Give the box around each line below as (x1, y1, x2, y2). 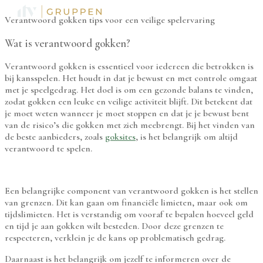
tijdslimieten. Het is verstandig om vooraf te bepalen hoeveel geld (5, 208, 254, 221)
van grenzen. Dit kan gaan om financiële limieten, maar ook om (5, 197, 248, 209)
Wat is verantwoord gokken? (5, 36, 130, 50)
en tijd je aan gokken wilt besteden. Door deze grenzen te (5, 220, 224, 232)
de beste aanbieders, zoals (5, 131, 105, 143)
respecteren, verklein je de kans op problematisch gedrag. (5, 232, 225, 244)
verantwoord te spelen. (5, 143, 92, 155)
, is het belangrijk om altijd (136, 131, 238, 143)
